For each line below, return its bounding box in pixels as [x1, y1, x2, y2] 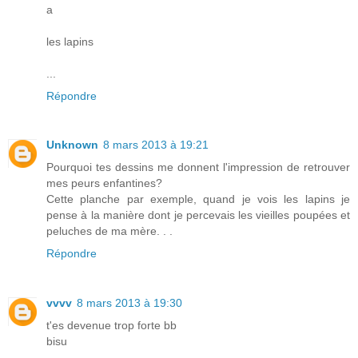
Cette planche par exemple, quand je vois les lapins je [46, 193, 350, 206]
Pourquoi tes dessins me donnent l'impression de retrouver [46, 161, 350, 174]
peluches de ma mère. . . [46, 225, 173, 238]
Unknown [46, 138, 98, 152]
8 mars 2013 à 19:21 [103, 138, 209, 152]
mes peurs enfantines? [46, 177, 162, 190]
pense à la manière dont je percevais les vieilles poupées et [46, 209, 350, 222]
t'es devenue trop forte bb [46, 319, 177, 332]
